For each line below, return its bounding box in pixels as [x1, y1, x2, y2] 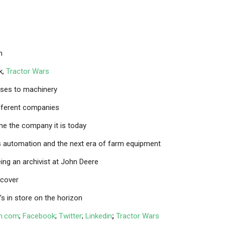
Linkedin [85, 211, 112, 220]
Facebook [23, 211, 55, 220]
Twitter [59, 211, 82, 220]
